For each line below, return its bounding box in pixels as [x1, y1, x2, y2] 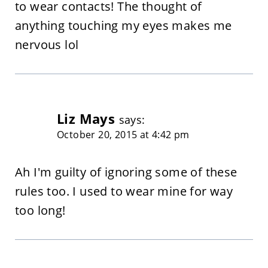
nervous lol [14, 36, 79, 53]
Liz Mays [56, 109, 115, 128]
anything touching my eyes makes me [14, 17, 232, 33]
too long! [14, 202, 66, 218]
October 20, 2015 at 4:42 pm [56, 127, 190, 141]
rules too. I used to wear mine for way [14, 182, 233, 199]
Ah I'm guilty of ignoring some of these [14, 163, 237, 180]
